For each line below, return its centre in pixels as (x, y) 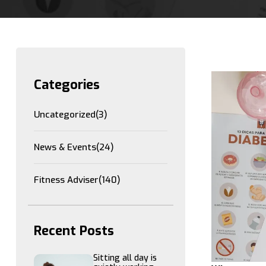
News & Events (65, 147)
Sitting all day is (125, 258)
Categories (67, 85)
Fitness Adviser (66, 180)
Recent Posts (74, 231)
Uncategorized (65, 115)
